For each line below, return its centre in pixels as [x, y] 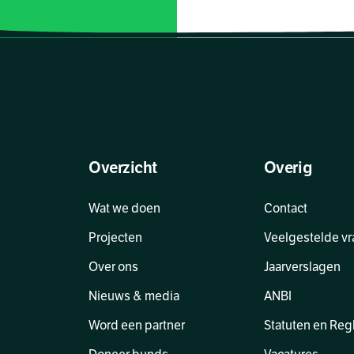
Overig [288, 168]
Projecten [115, 238]
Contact [285, 209]
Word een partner [137, 326]
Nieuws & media [134, 296]
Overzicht [123, 168]
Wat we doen [124, 209]
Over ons [113, 267]
